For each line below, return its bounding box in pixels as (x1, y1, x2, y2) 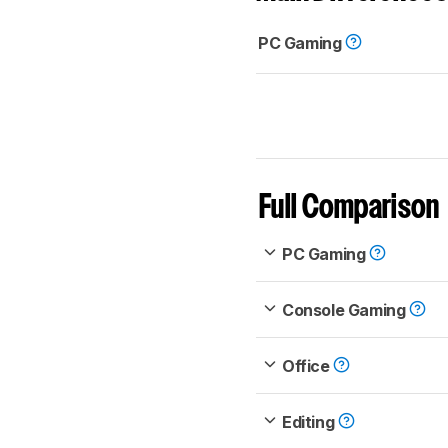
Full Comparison (259, 193, 440, 223)
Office (282, 355, 334, 376)
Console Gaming (282, 299, 409, 320)
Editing (282, 411, 338, 432)
